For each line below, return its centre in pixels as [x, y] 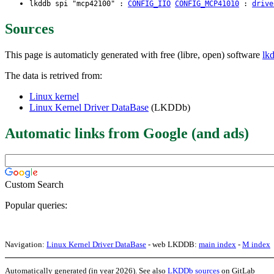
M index [256, 244]
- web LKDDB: [172, 244]
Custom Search [34, 184]
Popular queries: [36, 205]
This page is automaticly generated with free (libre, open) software [134, 54]
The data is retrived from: [54, 75]
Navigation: [26, 244]
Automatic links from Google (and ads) [127, 133]
